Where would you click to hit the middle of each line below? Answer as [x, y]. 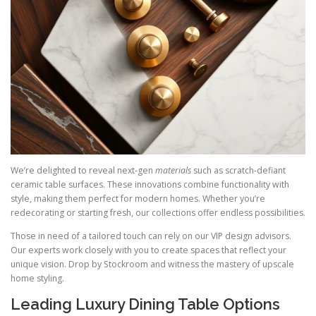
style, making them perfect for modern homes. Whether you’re [138, 199]
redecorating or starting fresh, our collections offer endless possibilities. [158, 213]
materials [173, 171]
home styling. [37, 279]
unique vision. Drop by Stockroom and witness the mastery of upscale [152, 265]
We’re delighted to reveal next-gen [83, 171]
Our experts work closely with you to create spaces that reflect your [148, 250]
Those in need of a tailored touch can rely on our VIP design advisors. [151, 236]
